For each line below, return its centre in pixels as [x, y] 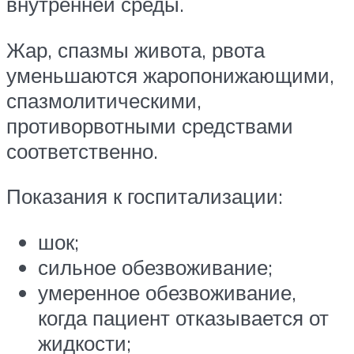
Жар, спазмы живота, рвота [136, 49]
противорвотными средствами [150, 125]
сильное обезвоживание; [155, 267]
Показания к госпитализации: [145, 196]
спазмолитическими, [104, 100]
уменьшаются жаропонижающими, [170, 75]
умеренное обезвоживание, [167, 293]
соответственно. [82, 151]
